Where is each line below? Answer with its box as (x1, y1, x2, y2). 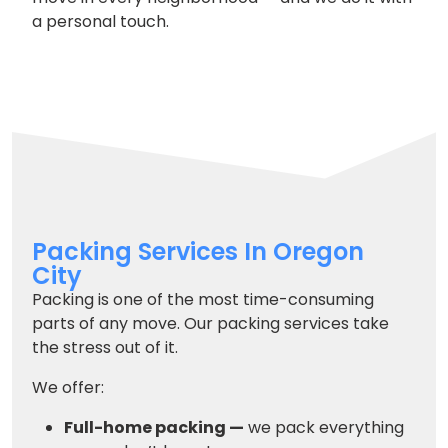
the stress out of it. (32, 336, 178, 359)
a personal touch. (32, 10, 169, 33)
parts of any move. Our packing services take (32, 312, 389, 335)
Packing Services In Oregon (32, 235, 364, 268)
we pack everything (244, 416, 404, 439)
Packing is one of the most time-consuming (32, 288, 374, 311)
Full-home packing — (64, 416, 244, 439)
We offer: (32, 376, 104, 399)
